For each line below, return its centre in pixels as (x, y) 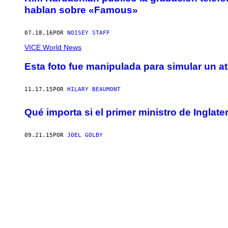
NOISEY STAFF (89, 33)
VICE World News (53, 47)
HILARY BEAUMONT (94, 90)
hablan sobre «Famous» (81, 10)
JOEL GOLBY (85, 135)
